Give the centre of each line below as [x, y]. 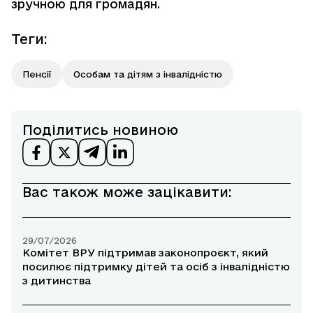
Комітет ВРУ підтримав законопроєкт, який [145, 253]
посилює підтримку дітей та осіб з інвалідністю [156, 267]
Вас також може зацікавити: [127, 192]
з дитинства [57, 281]
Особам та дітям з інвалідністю [148, 74]
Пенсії [37, 74]
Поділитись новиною [100, 130]
